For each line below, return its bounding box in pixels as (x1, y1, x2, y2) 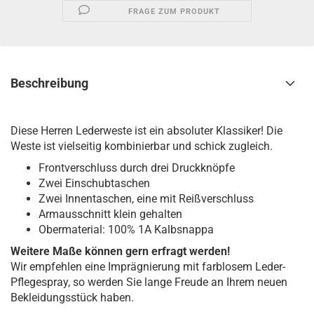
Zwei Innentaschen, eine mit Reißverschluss (39, 192, 257, 205)
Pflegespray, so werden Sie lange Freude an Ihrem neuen (11, 275, 287, 289)
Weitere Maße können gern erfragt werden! (11, 245, 230, 258)
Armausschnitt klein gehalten (39, 207, 182, 221)
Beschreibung (11, 76, 88, 90)
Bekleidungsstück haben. (11, 291, 134, 304)
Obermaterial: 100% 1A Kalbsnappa (39, 223, 214, 236)
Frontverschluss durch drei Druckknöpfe (39, 161, 235, 175)
